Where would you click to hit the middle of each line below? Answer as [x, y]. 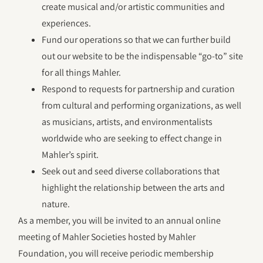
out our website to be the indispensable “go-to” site [143, 56]
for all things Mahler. [82, 73]
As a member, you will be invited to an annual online [120, 221]
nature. [56, 204]
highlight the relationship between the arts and [134, 188]
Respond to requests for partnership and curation [139, 89]
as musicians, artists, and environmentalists [127, 122]
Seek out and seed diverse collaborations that [131, 171]
